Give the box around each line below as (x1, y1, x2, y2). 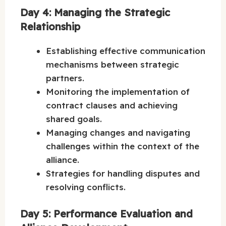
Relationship (20, 20, 80, 33)
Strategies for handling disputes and (46, 168, 200, 179)
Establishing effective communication (46, 45, 205, 56)
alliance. (46, 154, 79, 165)
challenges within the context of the (46, 141, 199, 152)
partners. (46, 73, 84, 84)
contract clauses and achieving (46, 100, 178, 111)
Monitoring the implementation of (46, 86, 190, 97)
